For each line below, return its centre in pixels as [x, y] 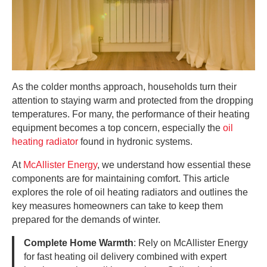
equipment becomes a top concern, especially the [117, 128]
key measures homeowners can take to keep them [117, 206]
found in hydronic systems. [136, 141]
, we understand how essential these [174, 164]
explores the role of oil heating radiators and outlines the [130, 192]
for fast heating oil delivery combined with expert [125, 256]
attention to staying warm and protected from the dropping [133, 100]
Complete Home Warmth [79, 243]
